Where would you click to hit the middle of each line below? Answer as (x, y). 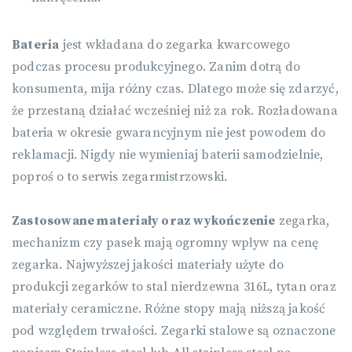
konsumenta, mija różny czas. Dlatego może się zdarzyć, (175, 89)
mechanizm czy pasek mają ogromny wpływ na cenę (165, 243)
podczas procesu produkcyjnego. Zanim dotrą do (156, 67)
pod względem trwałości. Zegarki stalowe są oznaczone (174, 331)
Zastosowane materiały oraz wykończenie (144, 221)
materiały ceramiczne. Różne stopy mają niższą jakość (169, 309)
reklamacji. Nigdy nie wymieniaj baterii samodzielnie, (168, 155)
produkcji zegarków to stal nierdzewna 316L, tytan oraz (174, 287)
